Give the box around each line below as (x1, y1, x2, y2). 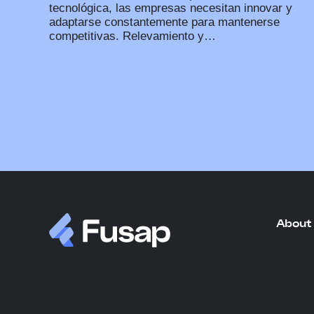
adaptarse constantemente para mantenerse (49, 15, 280, 29)
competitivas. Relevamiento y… (49, 29, 216, 43)
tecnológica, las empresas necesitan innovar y (49, 1, 292, 15)
